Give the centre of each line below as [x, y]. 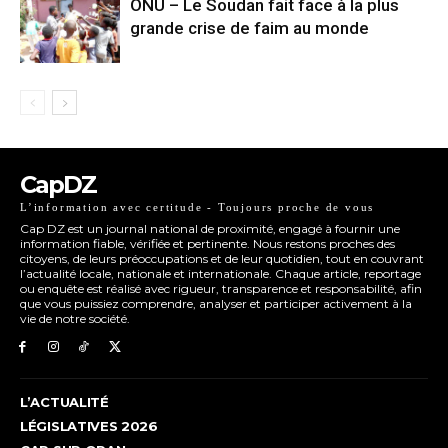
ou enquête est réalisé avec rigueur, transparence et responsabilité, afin [221, 288]
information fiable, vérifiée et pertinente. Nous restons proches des [207, 243]
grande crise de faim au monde [249, 27]
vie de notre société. [75, 318]
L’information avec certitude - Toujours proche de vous [197, 206]
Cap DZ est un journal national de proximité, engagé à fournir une [210, 228]
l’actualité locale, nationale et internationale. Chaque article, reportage [220, 273]
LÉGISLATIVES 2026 [89, 425]
